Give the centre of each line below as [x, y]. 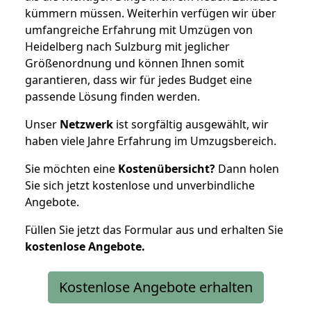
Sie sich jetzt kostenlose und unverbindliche [140, 185]
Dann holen [247, 168]
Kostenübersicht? [167, 168]
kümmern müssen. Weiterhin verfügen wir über [151, 13]
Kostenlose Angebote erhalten [155, 287]
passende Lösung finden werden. [112, 96]
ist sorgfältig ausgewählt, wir [191, 124]
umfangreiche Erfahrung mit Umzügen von [139, 30]
